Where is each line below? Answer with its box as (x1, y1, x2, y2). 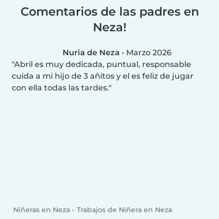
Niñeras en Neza (13, 205, 70, 215)
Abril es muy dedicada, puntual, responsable (14, 59, 191, 69)
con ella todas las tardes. (12, 83, 109, 92)
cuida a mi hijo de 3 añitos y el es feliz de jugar (12, 71, 194, 81)
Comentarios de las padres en (20, 4, 199, 19)
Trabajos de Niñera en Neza (76, 205, 172, 215)
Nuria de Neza (63, 47, 120, 57)
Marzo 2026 (126, 47, 172, 57)
